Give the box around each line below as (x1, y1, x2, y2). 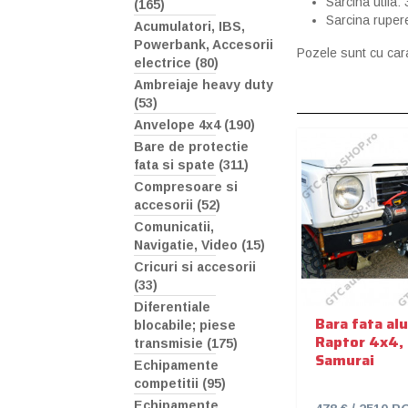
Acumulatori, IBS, (134, 19, 245, 35)
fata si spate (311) (134, 158, 249, 173)
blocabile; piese (134, 318, 236, 333)
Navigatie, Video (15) (134, 238, 265, 253)
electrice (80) (134, 56, 219, 71)
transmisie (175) (134, 336, 238, 352)
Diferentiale (134, 300, 210, 315)
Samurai (315, 348, 374, 372)
